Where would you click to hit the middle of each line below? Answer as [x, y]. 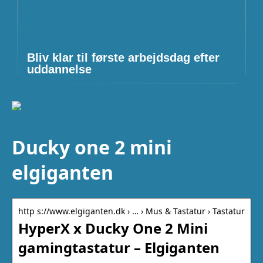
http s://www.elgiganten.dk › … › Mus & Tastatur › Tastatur [131, 211]
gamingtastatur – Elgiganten [119, 247]
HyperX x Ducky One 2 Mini [113, 228]
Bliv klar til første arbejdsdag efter [123, 58]
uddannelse [59, 69]
